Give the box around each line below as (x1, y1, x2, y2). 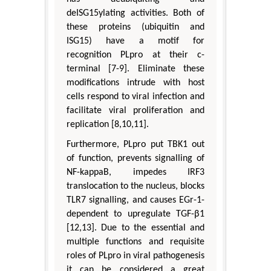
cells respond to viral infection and (67, 92, 204, 102)
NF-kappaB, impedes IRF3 (67, 168, 204, 178)
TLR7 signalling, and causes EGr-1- (67, 195, 204, 206)
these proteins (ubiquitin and (67, 22, 204, 33)
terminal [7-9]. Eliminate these (67, 64, 204, 74)
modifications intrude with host (67, 78, 204, 88)
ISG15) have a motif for (67, 36, 204, 47)
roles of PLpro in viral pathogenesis (67, 251, 204, 261)
